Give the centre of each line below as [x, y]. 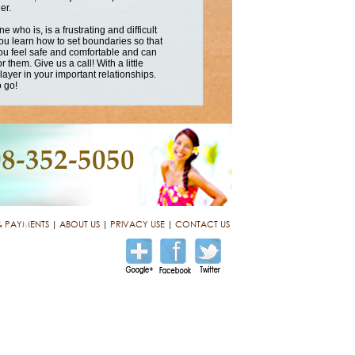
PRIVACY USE [137, 224]
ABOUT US [79, 224]
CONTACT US [202, 224]
